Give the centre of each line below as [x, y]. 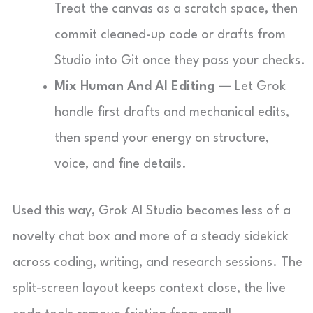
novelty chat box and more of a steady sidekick [151, 237]
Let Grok [259, 87]
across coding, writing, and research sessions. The [158, 263]
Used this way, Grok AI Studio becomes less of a [152, 211]
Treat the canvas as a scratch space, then [176, 9]
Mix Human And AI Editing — [143, 87]
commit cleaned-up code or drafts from [170, 35]
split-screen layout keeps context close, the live [149, 289]
